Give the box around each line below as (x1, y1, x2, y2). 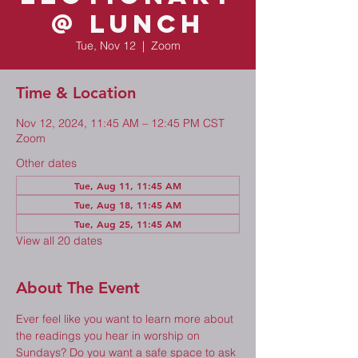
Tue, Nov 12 (75, 38, 136, 53)
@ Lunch (51, 8, 205, 40)
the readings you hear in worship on (16, 328, 203, 343)
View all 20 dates (16, 233, 102, 248)
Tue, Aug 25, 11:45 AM (74, 217, 181, 230)
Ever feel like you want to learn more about (16, 312, 237, 326)
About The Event (16, 278, 140, 297)
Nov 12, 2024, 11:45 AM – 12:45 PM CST (16, 116, 225, 130)
